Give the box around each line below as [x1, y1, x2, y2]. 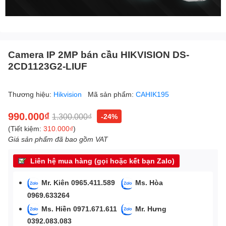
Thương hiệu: [8, 90, 53, 99]
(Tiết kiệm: [8, 124, 43, 133]
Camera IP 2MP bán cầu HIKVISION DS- [8, 48, 189, 61]
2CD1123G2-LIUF [8, 60, 87, 72]
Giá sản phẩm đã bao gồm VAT [8, 135, 108, 144]
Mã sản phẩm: [88, 90, 136, 99]
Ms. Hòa [135, 178, 163, 187]
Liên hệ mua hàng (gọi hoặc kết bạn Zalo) [30, 156, 175, 165]
